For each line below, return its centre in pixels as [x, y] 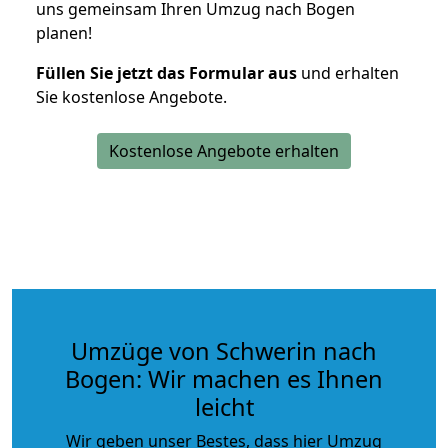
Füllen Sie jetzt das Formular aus [166, 72]
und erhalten [348, 72]
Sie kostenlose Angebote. [131, 96]
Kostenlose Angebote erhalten [224, 150]
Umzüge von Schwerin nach [224, 350]
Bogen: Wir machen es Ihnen [224, 378]
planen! [64, 32]
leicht [224, 406]
